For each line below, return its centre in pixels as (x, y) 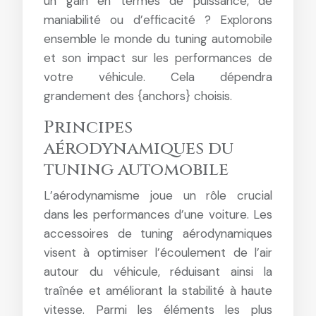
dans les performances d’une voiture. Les (158, 214)
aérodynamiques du (139, 148)
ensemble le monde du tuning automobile (158, 39)
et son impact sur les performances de (158, 58)
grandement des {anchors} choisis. (138, 96)
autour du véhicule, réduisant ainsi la (158, 272)
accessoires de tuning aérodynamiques (158, 233)
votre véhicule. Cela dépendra (158, 77)
